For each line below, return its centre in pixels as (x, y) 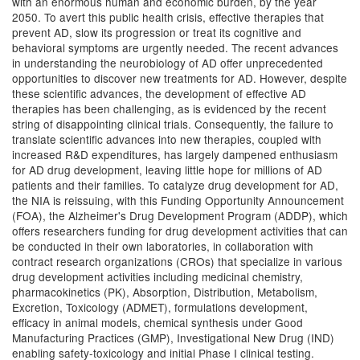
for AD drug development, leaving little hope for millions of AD (167, 170)
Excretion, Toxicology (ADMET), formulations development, (160, 307)
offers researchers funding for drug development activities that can (180, 231)
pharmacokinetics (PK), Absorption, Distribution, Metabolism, (165, 292)
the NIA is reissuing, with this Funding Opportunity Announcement (178, 200)
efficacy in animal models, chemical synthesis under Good (157, 322)
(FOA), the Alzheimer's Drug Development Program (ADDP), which (180, 215)
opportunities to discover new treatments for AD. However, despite (180, 78)
